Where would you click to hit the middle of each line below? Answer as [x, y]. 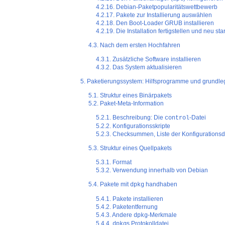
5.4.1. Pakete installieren [130, 199]
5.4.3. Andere [115, 215]
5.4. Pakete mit [109, 185]
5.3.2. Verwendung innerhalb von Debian [152, 171]
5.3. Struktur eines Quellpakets [130, 148]
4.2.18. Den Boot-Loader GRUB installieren [155, 23]
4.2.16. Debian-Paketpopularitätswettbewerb [157, 7]
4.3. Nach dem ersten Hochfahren [134, 45]
